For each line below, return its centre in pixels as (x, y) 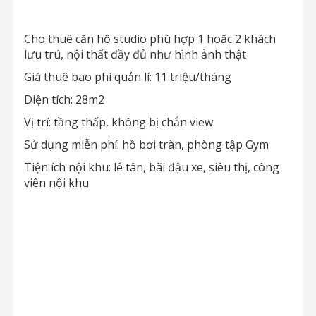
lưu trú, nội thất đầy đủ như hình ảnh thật (135, 54)
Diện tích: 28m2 (64, 99)
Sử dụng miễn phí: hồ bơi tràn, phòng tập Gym (146, 145)
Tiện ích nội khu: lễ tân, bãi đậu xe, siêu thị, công (152, 167)
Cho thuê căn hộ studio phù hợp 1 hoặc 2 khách (150, 39)
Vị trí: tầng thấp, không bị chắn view (119, 122)
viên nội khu (56, 183)
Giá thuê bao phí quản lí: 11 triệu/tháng (128, 77)
